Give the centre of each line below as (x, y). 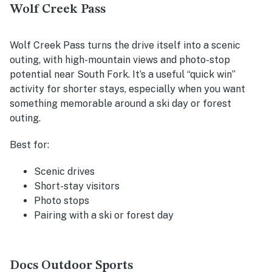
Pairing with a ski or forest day (104, 215)
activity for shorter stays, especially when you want (127, 89)
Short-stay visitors (77, 186)
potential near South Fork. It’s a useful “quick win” (123, 74)
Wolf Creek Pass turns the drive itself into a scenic (125, 45)
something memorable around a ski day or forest (121, 103)
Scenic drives (64, 171)
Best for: (29, 144)
